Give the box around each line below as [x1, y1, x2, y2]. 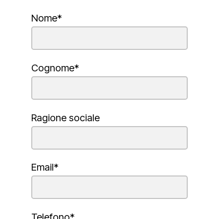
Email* [31, 161, 59, 174]
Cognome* [31, 62, 80, 74]
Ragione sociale [31, 111, 100, 124]
